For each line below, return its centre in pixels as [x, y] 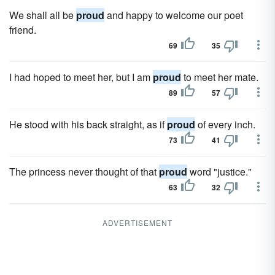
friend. [23, 30]
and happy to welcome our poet [174, 15]
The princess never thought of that [84, 172]
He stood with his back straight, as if [88, 124]
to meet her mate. [220, 77]
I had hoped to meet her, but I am [81, 77]
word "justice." [219, 172]
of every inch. [225, 124]
